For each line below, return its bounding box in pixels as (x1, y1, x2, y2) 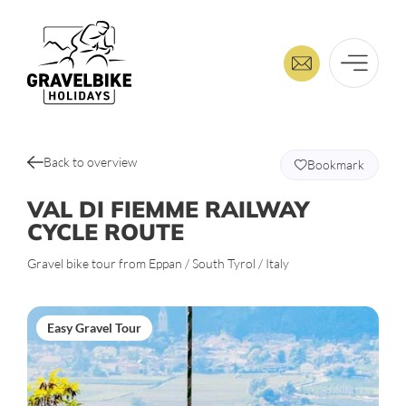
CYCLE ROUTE (27, 217, 184, 246)
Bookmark (307, 157, 364, 172)
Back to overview (43, 154, 138, 169)
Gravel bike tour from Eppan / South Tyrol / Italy (27, 256, 289, 271)
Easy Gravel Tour (47, 320, 141, 335)
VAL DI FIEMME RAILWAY (27, 195, 309, 223)
